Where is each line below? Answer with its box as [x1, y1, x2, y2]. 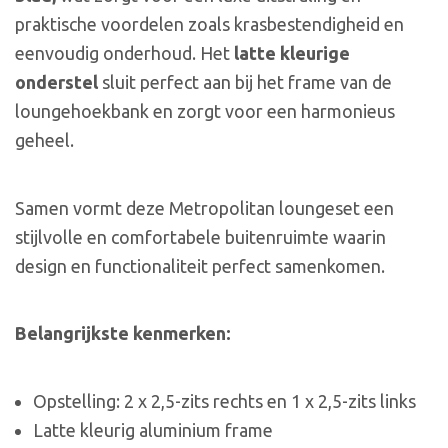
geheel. [15, 130, 74, 151]
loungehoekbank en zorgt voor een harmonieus [15, 101, 395, 122]
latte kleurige [234, 43, 350, 64]
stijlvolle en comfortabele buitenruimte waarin [15, 226, 386, 247]
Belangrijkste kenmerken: [15, 323, 231, 344]
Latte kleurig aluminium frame [32, 419, 273, 440]
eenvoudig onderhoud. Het [15, 43, 234, 64]
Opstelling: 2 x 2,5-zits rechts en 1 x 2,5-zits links [32, 390, 416, 411]
